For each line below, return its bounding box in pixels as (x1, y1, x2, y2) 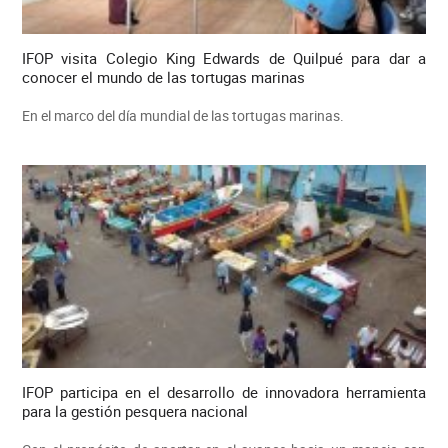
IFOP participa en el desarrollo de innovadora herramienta (21, 381, 427, 402)
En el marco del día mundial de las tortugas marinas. (21, 106, 344, 126)
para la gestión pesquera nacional (21, 400, 248, 421)
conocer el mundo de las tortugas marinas (21, 67, 305, 88)
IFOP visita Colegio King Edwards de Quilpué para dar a (21, 48, 427, 69)
